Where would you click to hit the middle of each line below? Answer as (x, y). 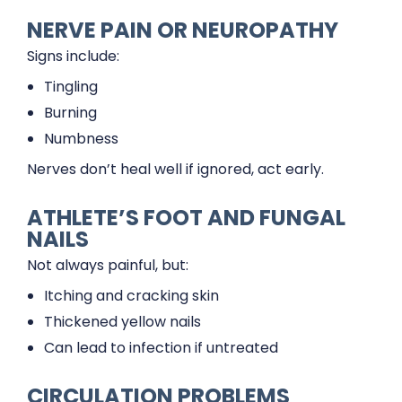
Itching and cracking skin (132, 295)
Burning (71, 112)
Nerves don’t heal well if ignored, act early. (175, 169)
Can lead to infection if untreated (162, 347)
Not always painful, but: (108, 265)
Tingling (71, 86)
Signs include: (73, 56)
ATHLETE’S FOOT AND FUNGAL (186, 217)
